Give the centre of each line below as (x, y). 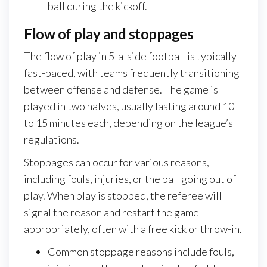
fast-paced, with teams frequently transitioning (132, 72)
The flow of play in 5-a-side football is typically (130, 56)
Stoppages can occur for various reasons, (117, 162)
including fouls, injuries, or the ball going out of (130, 178)
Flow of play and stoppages (109, 33)
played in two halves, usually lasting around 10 (129, 106)
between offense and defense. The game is (121, 89)
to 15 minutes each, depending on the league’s (128, 122)
